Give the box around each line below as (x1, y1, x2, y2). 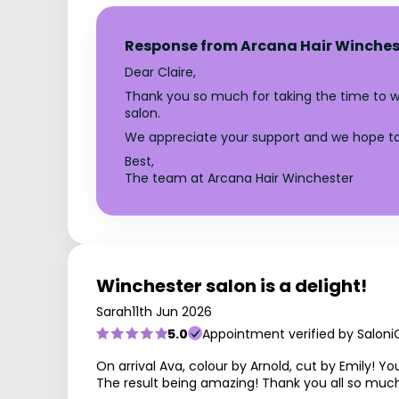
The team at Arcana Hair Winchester (125, 168, 354, 187)
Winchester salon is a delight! (96, 273, 367, 298)
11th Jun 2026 (132, 302, 212, 321)
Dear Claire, (125, 62, 196, 81)
